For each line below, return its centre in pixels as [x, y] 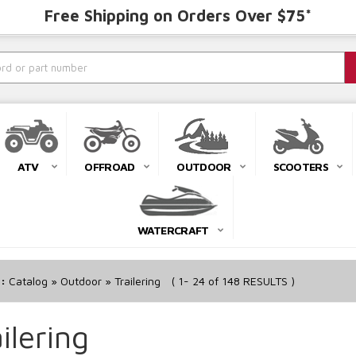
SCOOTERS [300, 167]
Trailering [137, 281]
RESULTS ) [267, 281]
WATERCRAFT [173, 230]
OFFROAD [110, 167]
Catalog [28, 281]
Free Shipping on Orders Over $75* [178, 15]
